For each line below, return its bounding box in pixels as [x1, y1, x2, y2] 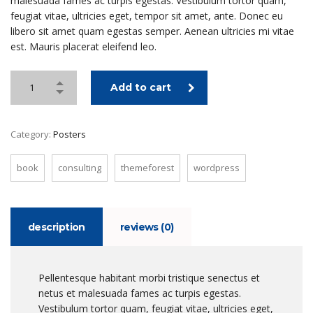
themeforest [121, 161, 174, 175]
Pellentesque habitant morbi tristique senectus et [38, 271, 260, 285]
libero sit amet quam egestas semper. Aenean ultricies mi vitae [10, 24, 294, 38]
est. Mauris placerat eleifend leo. [10, 40, 156, 54]
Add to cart [110, 81, 171, 94]
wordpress [194, 161, 240, 175]
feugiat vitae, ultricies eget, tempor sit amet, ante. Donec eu [10, 9, 283, 23]
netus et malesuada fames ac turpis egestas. [38, 286, 241, 300]
